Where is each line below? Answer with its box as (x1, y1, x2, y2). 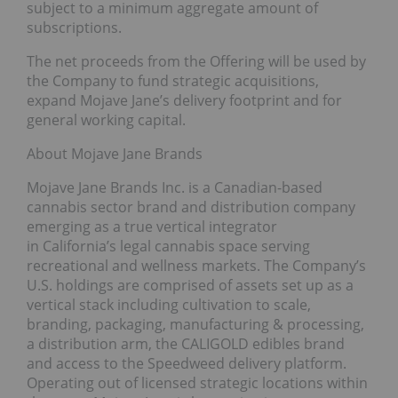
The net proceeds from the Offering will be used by (27, 52, 366, 72)
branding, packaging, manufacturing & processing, (27, 314, 364, 335)
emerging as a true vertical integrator (27, 217, 277, 237)
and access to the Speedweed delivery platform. (27, 354, 346, 374)
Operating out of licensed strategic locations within (27, 373, 368, 394)
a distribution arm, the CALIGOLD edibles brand (27, 334, 345, 354)
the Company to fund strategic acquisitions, (27, 71, 319, 92)
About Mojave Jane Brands (27, 144, 203, 164)
